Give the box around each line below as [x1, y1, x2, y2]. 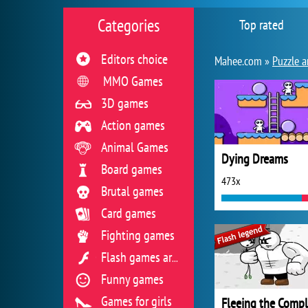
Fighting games [101, 226, 175, 244]
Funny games [101, 270, 164, 288]
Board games [101, 160, 162, 178]
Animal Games [101, 138, 168, 156]
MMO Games [103, 72, 163, 90]
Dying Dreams [221, 150, 288, 168]
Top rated [239, 16, 284, 34]
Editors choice [101, 50, 168, 68]
